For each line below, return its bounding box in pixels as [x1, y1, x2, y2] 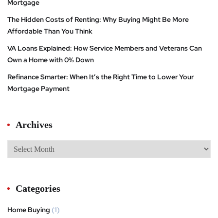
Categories [16, 182, 60, 194]
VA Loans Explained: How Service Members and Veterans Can [7, 43, 202, 53]
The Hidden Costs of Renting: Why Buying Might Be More [7, 15, 189, 24]
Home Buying [7, 205, 50, 214]
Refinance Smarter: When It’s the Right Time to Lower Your [7, 72, 194, 81]
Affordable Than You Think [7, 26, 92, 36]
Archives [16, 119, 53, 130]
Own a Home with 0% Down [7, 55, 94, 64]
